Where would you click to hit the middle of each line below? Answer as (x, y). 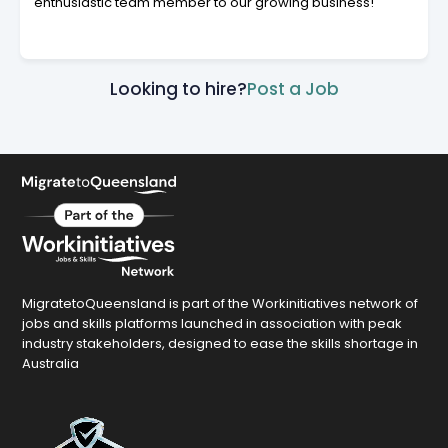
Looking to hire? (178, 88)
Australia (50, 363)
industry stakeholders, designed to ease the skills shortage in (219, 343)
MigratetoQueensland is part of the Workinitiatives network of (219, 303)
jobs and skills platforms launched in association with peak (211, 323)
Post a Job (292, 88)
